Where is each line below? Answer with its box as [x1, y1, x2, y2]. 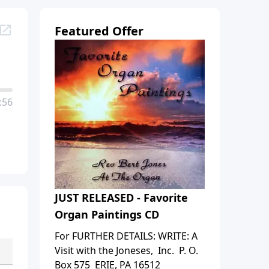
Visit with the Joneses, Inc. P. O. [55, 243, 198, 257]
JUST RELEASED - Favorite [55, 190, 188, 205]
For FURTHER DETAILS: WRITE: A [55, 229, 198, 243]
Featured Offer [55, 22, 144, 39]
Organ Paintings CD [55, 207, 159, 222]
